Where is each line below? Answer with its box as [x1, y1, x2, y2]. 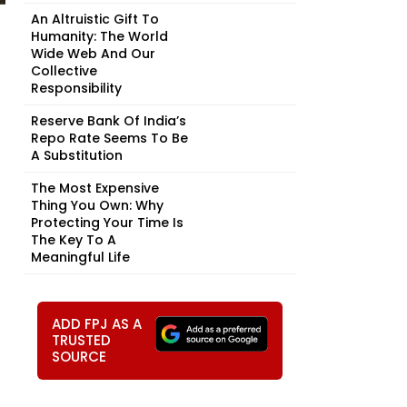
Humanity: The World [31, 27, 168, 45]
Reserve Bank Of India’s [31, 112, 186, 130]
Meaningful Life [31, 248, 130, 266]
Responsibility [31, 79, 122, 97]
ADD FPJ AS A [52, 314, 142, 333]
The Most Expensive [31, 179, 159, 197]
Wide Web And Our [31, 45, 155, 63]
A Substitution [31, 146, 123, 164]
